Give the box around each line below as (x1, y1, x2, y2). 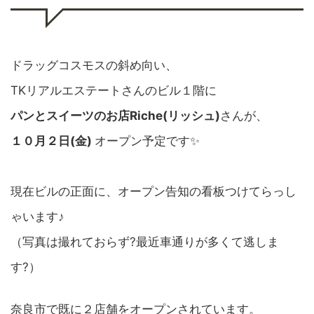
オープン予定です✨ (95, 133, 200, 148)
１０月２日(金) (11, 133, 95, 148)
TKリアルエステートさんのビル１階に (11, 83, 217, 97)
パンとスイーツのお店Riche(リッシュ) (11, 108, 220, 123)
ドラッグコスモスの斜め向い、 (11, 57, 177, 72)
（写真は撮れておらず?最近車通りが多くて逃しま (11, 234, 279, 249)
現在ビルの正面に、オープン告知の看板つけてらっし (11, 184, 296, 198)
